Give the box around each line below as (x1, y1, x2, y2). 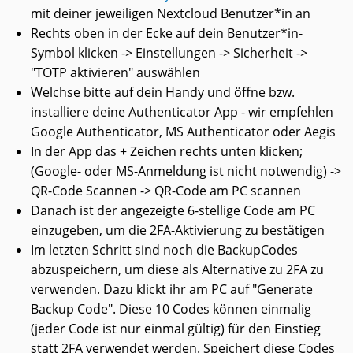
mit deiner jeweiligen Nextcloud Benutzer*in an (31, 5, 310, 23)
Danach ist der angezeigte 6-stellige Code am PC (31, 202, 315, 220)
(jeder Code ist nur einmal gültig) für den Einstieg (31, 320, 321, 338)
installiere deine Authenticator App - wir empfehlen (31, 103, 333, 121)
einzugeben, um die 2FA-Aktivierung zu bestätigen (31, 221, 325, 240)
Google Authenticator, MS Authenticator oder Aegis (31, 123, 336, 141)
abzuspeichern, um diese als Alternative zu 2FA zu (31, 261, 324, 279)
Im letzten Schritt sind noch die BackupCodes (31, 241, 298, 259)
